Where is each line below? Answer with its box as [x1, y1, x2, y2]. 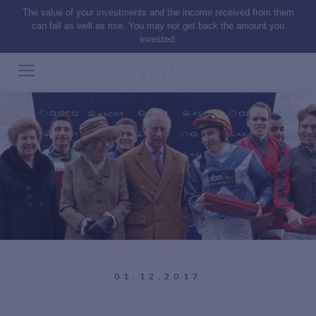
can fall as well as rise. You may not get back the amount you [32, 20, 284, 31]
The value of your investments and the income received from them [22, 7, 294, 18]
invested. [139, 34, 177, 44]
